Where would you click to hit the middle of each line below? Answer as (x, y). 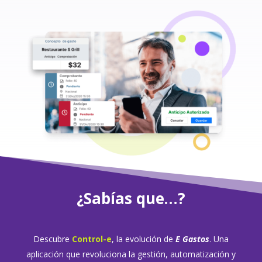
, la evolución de (143, 239)
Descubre (52, 239)
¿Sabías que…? (131, 199)
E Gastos (192, 239)
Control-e (92, 239)
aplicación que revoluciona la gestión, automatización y (131, 254)
